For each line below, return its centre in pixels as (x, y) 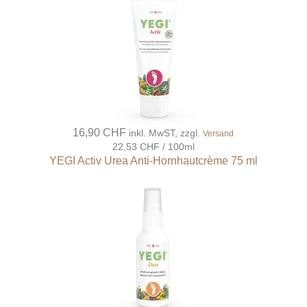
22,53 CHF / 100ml (153, 147)
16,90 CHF (100, 133)
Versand (219, 134)
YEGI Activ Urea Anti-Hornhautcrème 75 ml (153, 161)
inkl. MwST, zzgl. (166, 133)
